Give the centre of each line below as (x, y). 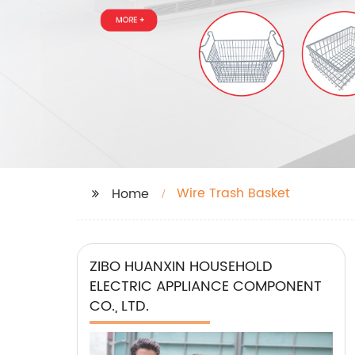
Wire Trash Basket (233, 193)
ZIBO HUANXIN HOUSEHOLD (181, 267)
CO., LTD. (119, 306)
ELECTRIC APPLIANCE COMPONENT (206, 286)
